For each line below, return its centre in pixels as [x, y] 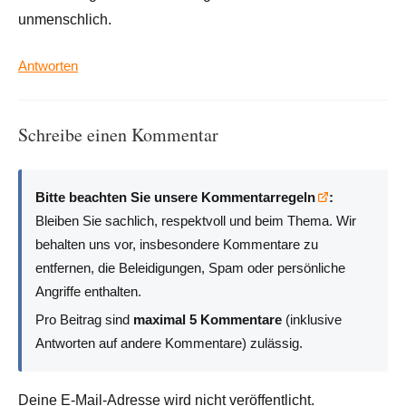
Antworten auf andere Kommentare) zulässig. [169, 343]
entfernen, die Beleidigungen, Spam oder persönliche [191, 268]
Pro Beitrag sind [85, 319]
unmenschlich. [65, 19]
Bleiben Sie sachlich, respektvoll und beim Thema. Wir [196, 221]
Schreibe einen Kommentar [118, 134]
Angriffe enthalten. [89, 292]
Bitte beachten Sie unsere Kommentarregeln [176, 198]
